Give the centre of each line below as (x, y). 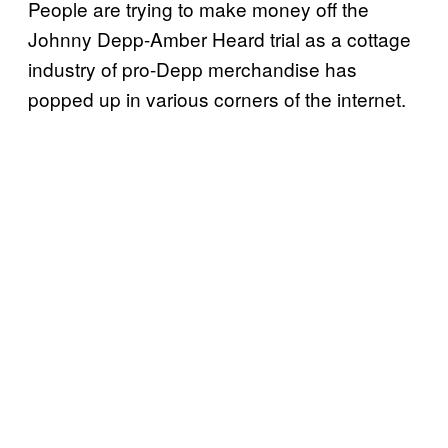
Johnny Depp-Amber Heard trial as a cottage (219, 38)
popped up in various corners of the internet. (217, 98)
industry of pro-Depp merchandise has (192, 68)
